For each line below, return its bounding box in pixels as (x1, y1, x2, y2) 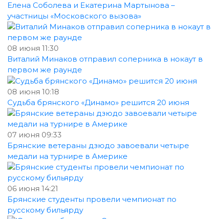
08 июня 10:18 (7, 87, 59, 97)
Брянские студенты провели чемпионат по (7, 195, 176, 204)
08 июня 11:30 (7, 44, 59, 53)
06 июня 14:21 (7, 184, 58, 194)
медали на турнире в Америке (7, 152, 128, 161)
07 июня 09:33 (7, 130, 62, 140)
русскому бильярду (7, 205, 83, 215)
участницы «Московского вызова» (7, 11, 141, 21)
